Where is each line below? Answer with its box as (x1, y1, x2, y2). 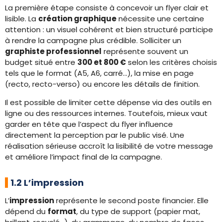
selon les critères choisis (126, 57, 217, 67)
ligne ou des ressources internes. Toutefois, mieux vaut (5, 108, 208, 118)
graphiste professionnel (5, 46, 102, 56)
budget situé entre (5, 57, 77, 67)
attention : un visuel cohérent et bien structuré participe (5, 24, 213, 35)
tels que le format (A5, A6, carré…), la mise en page (5, 68, 194, 78)
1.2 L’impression (10, 176, 84, 189)
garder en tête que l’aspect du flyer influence (5, 119, 173, 129)
